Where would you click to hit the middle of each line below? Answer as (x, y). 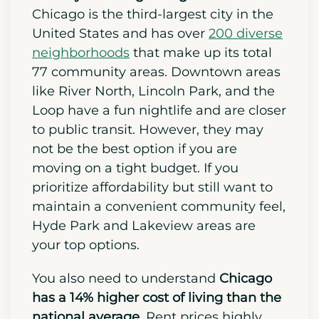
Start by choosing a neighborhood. (142, 48)
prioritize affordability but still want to (152, 240)
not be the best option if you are (135, 202)
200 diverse (246, 87)
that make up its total (201, 106)
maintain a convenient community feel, (159, 260)
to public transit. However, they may (148, 183)
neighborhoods (81, 106)
